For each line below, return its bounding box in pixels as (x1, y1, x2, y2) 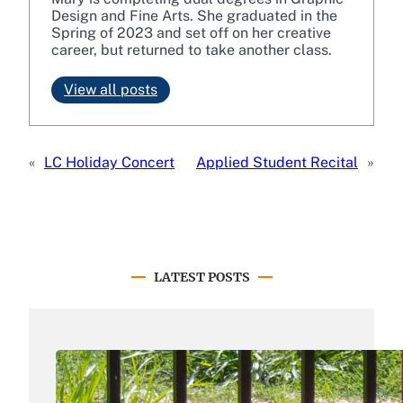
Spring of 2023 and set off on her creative (51, 24, 331, 42)
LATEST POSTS (153, 269, 250, 286)
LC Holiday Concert (44, 154, 175, 172)
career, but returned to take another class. (51, 41, 336, 59)
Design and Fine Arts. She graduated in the (51, 7, 337, 25)
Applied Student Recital (196, 154, 358, 172)
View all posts (64, 81, 157, 99)
